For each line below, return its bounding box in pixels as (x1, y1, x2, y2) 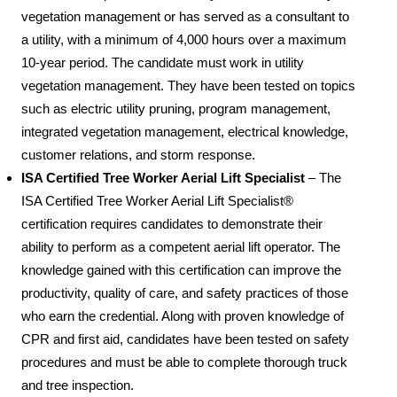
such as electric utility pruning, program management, (20, 101, 331, 117)
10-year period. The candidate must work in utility (20, 55, 304, 71)
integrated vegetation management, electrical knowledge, (20, 124, 348, 140)
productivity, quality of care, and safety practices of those (20, 285, 348, 301)
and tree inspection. (20, 378, 134, 393)
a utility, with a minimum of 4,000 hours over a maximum (20, 32, 346, 48)
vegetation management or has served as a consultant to (20, 9, 349, 25)
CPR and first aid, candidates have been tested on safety (20, 331, 349, 347)
